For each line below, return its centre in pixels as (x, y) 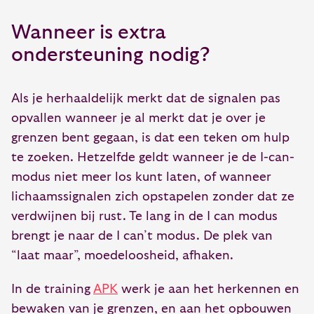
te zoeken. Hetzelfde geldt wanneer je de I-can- (153, 157)
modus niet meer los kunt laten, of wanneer (141, 177)
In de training (52, 289)
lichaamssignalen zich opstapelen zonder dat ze (153, 197)
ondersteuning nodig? (111, 55)
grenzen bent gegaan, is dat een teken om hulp (150, 138)
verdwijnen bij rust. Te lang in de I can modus (144, 216)
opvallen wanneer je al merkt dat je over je (138, 118)
